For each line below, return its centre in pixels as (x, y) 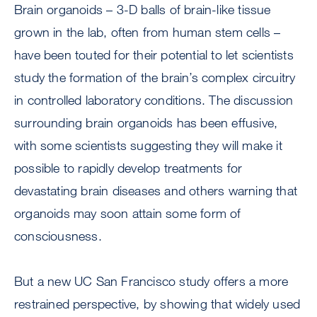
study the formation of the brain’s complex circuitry (155, 77)
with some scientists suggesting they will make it (148, 145)
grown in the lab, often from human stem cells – (148, 32)
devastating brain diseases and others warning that (156, 191)
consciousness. (58, 236)
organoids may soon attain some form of (128, 213)
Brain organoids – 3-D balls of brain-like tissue (143, 10)
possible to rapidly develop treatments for (128, 168)
